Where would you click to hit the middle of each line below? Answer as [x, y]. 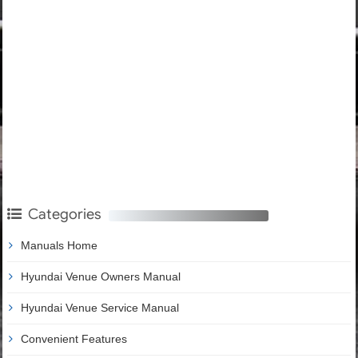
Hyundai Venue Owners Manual [101, 277]
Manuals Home [59, 246]
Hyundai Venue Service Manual [100, 308]
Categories [64, 215]
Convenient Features [74, 339]
